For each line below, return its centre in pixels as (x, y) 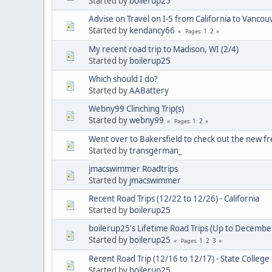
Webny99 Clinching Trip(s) (136, 108)
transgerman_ (156, 150)
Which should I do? (123, 79)
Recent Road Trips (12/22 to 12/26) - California (174, 198)
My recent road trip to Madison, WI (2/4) (164, 49)
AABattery (149, 90)
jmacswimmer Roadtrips (133, 168)
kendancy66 (152, 30)
